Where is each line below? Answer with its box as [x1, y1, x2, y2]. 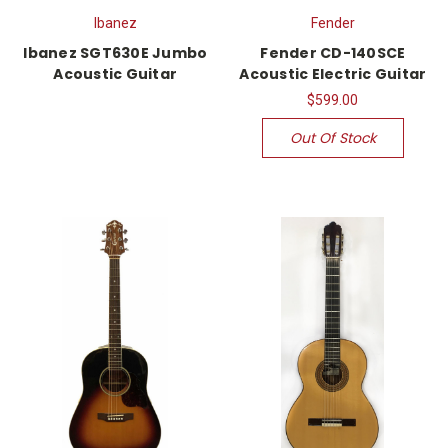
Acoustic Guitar [53, 64, 178, 85]
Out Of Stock [289, 128, 376, 149]
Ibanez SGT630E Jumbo [23, 43, 208, 64]
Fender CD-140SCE [260, 43, 406, 64]
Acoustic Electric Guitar [239, 64, 427, 85]
